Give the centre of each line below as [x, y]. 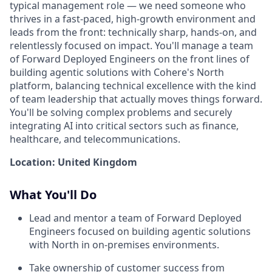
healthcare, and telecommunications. [95, 139]
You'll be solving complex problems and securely [121, 112]
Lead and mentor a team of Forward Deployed [135, 218]
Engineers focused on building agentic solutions [140, 231]
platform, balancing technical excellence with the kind [133, 86]
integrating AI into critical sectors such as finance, [124, 126]
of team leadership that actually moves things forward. [136, 99]
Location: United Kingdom [73, 162]
